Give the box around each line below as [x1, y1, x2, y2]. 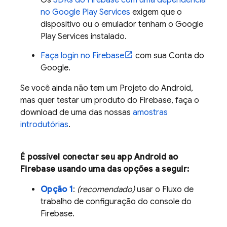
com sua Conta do [133, 51, 204, 61]
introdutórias [20, 120, 68, 130]
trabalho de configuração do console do [41, 197, 192, 207]
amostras [133, 107, 168, 118]
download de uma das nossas [20, 107, 133, 118]
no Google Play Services [41, 7, 130, 17]
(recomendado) [77, 184, 135, 195]
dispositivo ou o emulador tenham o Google [41, 19, 203, 29]
